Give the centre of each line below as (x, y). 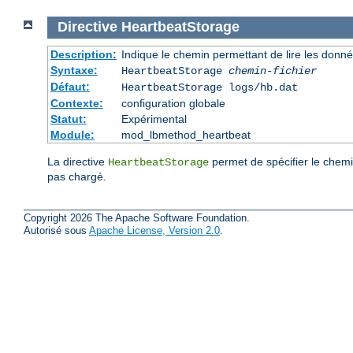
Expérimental (154, 119)
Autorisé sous (56, 231)
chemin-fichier (272, 71)
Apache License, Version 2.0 (154, 231)
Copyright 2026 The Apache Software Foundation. (137, 218)
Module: (72, 134)
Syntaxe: (74, 70)
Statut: (68, 119)
